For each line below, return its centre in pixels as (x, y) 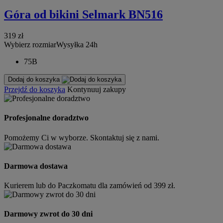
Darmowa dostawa (36, 166)
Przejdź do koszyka (35, 90)
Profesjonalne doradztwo (46, 118)
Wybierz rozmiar (30, 45)
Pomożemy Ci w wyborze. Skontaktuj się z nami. (82, 137)
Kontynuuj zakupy (97, 90)
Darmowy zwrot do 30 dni (48, 214)
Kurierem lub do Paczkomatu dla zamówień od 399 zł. (90, 186)
